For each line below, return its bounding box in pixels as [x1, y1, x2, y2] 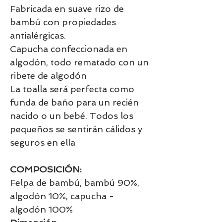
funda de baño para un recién [10, 97, 139, 108]
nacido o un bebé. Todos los [10, 110, 133, 121]
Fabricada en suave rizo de [10, 3, 124, 14]
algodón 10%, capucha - [10, 190, 114, 201]
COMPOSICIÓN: [10, 164, 82, 174]
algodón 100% [10, 204, 73, 215]
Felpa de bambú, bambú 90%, [10, 177, 139, 188]
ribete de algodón [10, 70, 87, 81]
